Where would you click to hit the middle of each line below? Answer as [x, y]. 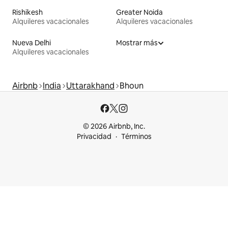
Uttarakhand [90, 85]
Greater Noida [139, 12]
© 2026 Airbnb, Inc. [114, 126]
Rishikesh [27, 12]
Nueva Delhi [32, 42]
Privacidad [94, 136]
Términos [136, 136]
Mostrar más [137, 42]
